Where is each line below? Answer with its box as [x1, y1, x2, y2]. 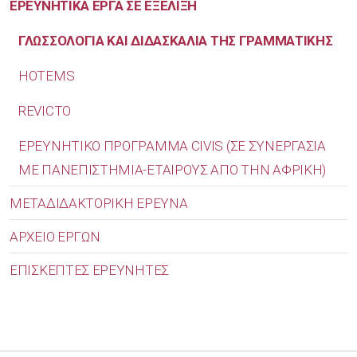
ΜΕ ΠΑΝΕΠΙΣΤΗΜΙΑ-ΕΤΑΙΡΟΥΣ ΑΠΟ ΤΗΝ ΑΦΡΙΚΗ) [18, 161, 327, 178]
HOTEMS [18, 67, 75, 84]
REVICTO [18, 102, 71, 119]
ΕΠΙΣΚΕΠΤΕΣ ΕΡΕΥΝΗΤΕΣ [10, 261, 169, 278]
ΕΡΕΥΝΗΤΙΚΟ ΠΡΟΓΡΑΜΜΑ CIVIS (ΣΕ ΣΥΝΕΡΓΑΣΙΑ [18, 137, 326, 154]
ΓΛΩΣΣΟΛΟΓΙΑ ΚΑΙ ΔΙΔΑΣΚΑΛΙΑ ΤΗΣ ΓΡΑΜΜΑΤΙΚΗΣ [18, 32, 333, 49]
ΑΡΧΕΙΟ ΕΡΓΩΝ [10, 228, 100, 245]
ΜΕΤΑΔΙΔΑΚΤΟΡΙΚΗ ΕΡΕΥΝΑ [10, 194, 188, 211]
